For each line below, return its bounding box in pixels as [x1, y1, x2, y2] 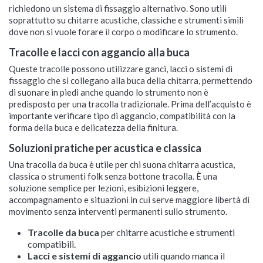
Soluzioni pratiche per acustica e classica [9, 141, 201, 154]
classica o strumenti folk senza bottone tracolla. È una [9, 171, 217, 181]
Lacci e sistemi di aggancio [28, 250, 141, 261]
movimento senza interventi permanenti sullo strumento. [9, 206, 227, 217]
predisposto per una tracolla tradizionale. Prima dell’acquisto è [9, 99, 251, 109]
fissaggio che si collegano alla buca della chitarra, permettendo [9, 75, 252, 86]
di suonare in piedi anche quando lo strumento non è [9, 87, 208, 97]
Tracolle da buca [28, 227, 99, 238]
